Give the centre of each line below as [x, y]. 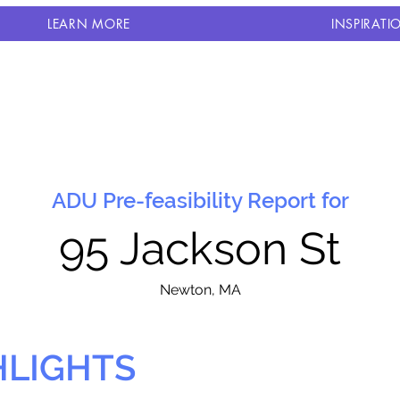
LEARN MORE [88, 24]
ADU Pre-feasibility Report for [200, 200]
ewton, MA [205, 290]
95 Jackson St [200, 249]
